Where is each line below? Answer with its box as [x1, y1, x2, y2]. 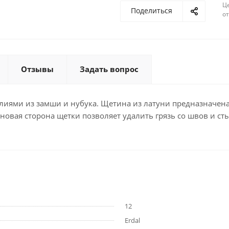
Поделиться [131, 6, 172, 15]
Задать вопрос [80, 64, 139, 74]
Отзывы [21, 64, 54, 74]
